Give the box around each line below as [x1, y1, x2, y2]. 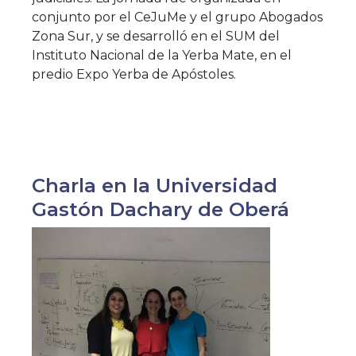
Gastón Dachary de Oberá [31, 197, 289, 221]
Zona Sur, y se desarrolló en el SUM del [31, 28, 280, 44]
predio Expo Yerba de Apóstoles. [31, 66, 236, 82]
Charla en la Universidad [31, 173, 277, 197]
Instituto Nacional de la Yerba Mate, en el [31, 47, 292, 63]
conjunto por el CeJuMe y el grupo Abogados [31, 9, 323, 25]
